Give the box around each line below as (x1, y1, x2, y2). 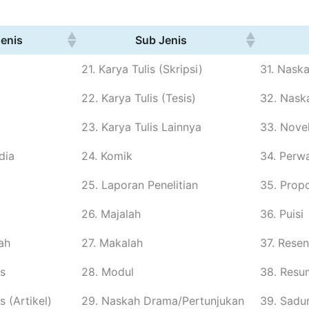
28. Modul (81, 264, 134, 279)
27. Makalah (81, 235, 143, 250)
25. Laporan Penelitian (81, 177, 198, 192)
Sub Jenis (135, 32, 187, 47)
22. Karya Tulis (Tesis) (81, 90, 196, 105)
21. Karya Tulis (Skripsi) (81, 61, 203, 76)
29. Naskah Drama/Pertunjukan (81, 293, 244, 308)
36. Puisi (260, 206, 303, 221)
